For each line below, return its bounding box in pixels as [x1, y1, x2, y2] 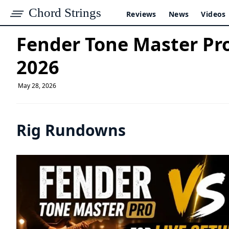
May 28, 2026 [16, 81, 56, 90]
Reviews [126, 9, 156, 19]
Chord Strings [29, 6, 101, 19]
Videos [201, 9, 226, 19]
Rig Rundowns [16, 120, 126, 141]
